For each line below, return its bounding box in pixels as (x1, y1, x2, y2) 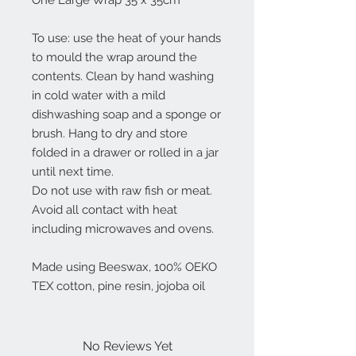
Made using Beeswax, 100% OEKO (32, 260, 217, 275)
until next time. (32, 164, 114, 180)
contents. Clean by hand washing (32, 69, 214, 84)
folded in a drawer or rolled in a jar (32, 145, 219, 161)
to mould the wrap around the (32, 50, 197, 65)
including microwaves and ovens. (32, 222, 214, 237)
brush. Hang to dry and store (32, 126, 188, 141)
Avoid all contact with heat (32, 203, 177, 218)
